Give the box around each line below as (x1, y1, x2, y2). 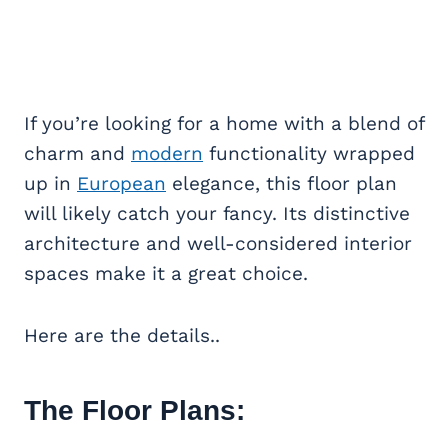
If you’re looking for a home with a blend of (24, 111, 424, 135)
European (77, 171, 166, 195)
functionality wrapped (203, 141, 415, 165)
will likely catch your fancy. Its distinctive (24, 201, 410, 225)
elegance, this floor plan (166, 171, 397, 195)
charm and (24, 141, 131, 165)
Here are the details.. (24, 323, 220, 347)
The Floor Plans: (24, 394, 245, 426)
